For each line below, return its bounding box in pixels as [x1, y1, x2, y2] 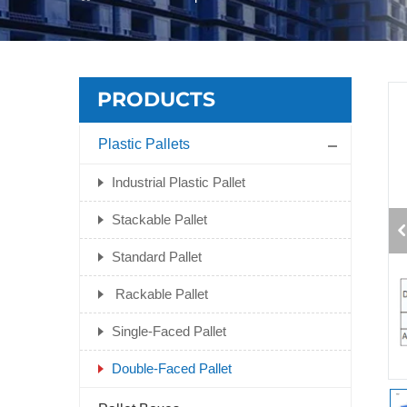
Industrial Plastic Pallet [112, 174, 245, 190]
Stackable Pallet [112, 212, 207, 227]
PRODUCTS [97, 87, 215, 112]
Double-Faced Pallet [112, 361, 232, 376]
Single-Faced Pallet [112, 323, 226, 339]
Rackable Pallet [112, 286, 208, 302]
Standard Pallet [112, 249, 202, 264]
